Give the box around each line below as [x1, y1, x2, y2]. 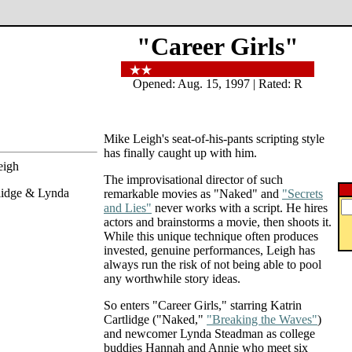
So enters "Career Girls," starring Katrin [104, 299, 302, 312]
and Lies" [104, 201, 152, 214]
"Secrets [282, 187, 323, 200]
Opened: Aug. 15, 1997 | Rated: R [133, 77, 302, 90]
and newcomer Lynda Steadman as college [104, 327, 315, 340]
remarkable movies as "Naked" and [104, 187, 282, 200]
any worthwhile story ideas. [104, 272, 240, 285]
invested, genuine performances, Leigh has [104, 244, 315, 257]
